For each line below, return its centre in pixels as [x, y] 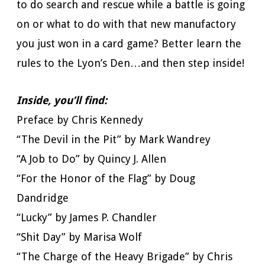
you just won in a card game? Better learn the [129, 43]
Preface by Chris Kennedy [80, 120]
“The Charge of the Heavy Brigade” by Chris [125, 256]
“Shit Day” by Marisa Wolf [79, 237]
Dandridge [43, 198]
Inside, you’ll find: [62, 100]
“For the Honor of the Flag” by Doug [106, 178]
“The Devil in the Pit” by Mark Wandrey [114, 139]
